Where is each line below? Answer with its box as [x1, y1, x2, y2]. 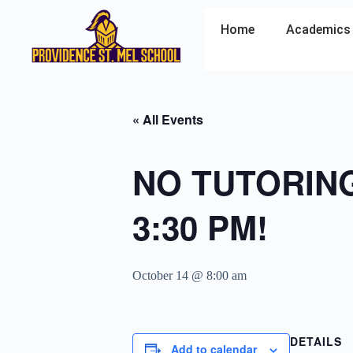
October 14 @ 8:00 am [132, 269, 247, 282]
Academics [286, 22, 351, 37]
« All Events [132, 110, 203, 128]
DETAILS [290, 333, 342, 349]
